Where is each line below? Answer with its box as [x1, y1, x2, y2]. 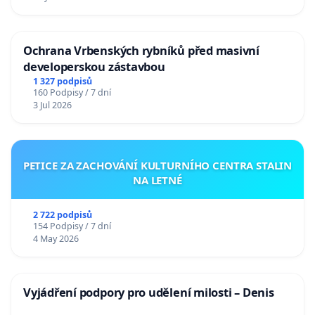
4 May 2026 [32, 233, 79, 245]
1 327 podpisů [32, 75, 92, 88]
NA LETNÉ [133, 173, 182, 188]
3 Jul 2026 [32, 99, 72, 112]
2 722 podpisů [32, 209, 92, 221]
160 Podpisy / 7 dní [32, 86, 111, 99]
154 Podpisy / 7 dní [32, 220, 111, 233]
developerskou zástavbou [23, 58, 165, 75]
